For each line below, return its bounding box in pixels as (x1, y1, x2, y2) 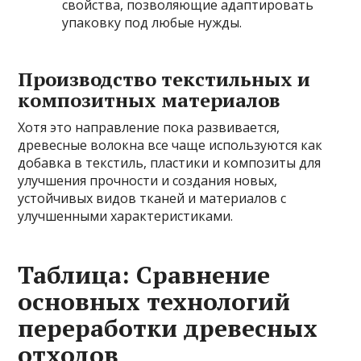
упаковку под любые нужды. (62, 14, 243, 32)
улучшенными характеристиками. (18, 207, 234, 226)
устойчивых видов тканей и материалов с (18, 189, 287, 208)
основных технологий (18, 285, 291, 318)
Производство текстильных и (18, 66, 311, 93)
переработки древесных (18, 312, 318, 345)
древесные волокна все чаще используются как (18, 136, 323, 155)
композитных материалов (18, 87, 281, 114)
